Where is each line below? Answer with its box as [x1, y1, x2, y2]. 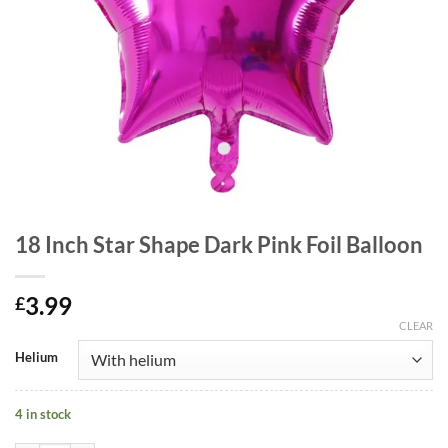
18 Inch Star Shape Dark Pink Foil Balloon [15, 231, 423, 259]
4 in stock [15, 406, 71, 423]
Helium [15, 349, 58, 366]
